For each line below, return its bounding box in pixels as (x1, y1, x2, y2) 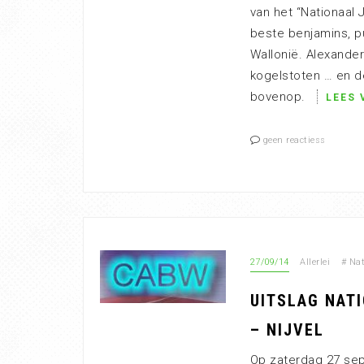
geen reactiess (262, 135, 326, 145)
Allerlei (300, 257, 330, 267)
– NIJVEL (249, 320, 324, 340)
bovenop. (249, 89, 309, 104)
